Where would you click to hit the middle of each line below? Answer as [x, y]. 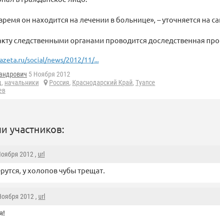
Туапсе [145, 83]
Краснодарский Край [102, 83]
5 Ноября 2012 [49, 74]
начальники [22, 83]
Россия [59, 83]
